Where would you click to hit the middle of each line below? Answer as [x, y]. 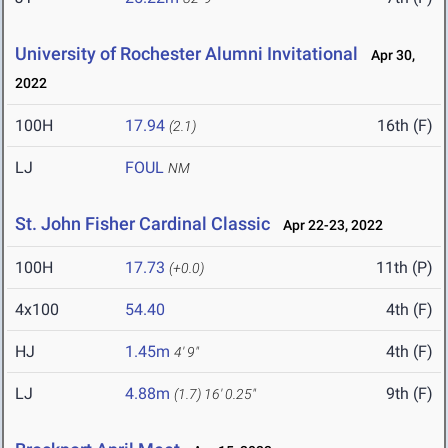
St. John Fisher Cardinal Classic [142, 224]
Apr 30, [388, 55]
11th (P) [404, 268]
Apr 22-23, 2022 [328, 225]
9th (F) [409, 394]
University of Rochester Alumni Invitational [186, 54]
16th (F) [405, 126]
